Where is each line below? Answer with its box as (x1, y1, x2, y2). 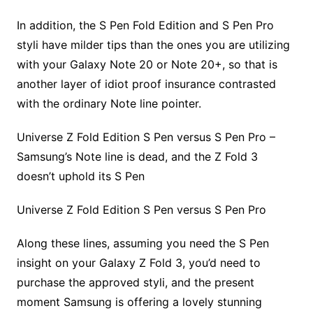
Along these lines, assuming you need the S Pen (16, 236, 269, 251)
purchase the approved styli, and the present (16, 275, 254, 290)
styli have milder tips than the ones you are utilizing (16, 38, 290, 52)
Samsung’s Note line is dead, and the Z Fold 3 (16, 150, 258, 164)
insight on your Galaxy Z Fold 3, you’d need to (16, 256, 261, 270)
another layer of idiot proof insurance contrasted (16, 77, 276, 92)
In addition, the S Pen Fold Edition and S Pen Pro (16, 18, 274, 33)
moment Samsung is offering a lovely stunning (16, 295, 262, 310)
